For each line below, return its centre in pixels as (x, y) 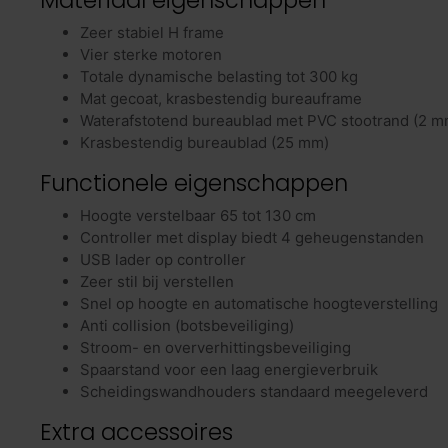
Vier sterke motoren (151, 55)
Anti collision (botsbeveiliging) (187, 326)
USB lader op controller (163, 260)
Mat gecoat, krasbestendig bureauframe (221, 99)
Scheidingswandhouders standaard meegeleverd (254, 392)
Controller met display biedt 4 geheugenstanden (252, 238)
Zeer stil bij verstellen (157, 282)
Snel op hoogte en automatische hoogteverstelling (259, 304)
